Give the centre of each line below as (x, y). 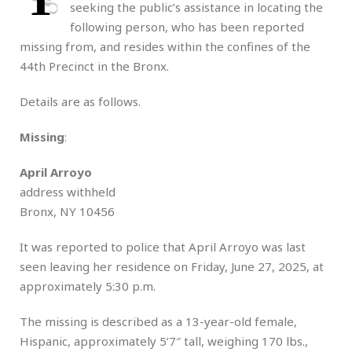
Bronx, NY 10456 (67, 212)
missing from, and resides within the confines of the (165, 47)
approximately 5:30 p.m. (88, 286)
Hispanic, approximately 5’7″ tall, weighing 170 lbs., (164, 341)
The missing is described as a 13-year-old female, (158, 322)
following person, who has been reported (187, 27)
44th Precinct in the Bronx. (94, 66)
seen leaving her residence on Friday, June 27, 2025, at (172, 267)
